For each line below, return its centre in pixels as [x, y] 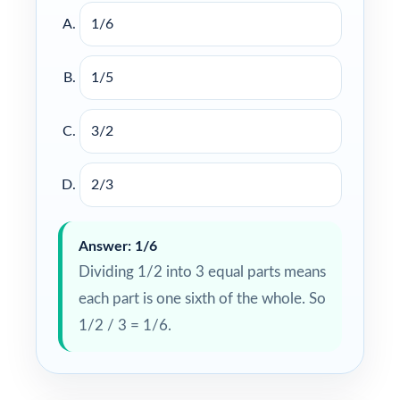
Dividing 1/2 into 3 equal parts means [202, 271]
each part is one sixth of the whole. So [202, 298]
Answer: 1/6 [118, 246]
